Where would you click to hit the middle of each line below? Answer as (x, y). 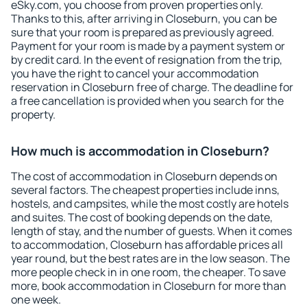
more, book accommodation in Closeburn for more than (149, 286)
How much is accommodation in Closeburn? (140, 151)
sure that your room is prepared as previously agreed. (143, 32)
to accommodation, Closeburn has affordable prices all (147, 245)
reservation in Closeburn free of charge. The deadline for (152, 87)
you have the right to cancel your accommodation (135, 73)
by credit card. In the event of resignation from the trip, (147, 60)
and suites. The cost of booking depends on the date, (142, 217)
